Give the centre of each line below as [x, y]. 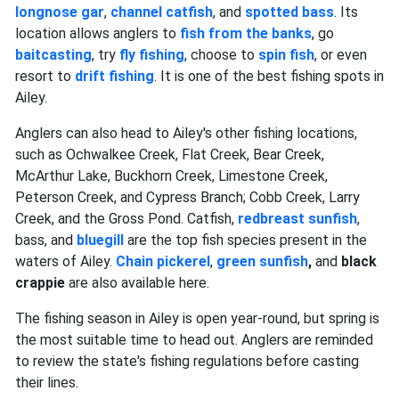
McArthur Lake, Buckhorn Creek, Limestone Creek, [171, 176]
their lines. [47, 383]
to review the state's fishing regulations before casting [187, 362]
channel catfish [162, 12]
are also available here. [141, 283]
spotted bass [289, 12]
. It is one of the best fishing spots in [269, 77]
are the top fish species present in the [245, 240]
